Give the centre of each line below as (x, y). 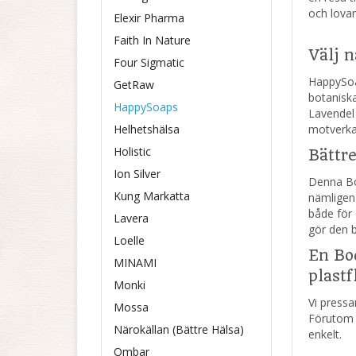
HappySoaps (146, 107)
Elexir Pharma (149, 18)
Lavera (131, 218)
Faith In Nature (152, 40)
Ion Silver (137, 174)
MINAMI (135, 263)
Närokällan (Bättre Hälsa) (179, 329)
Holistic (132, 151)
